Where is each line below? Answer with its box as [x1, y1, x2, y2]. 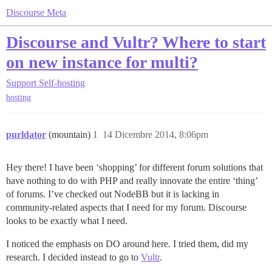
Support [6, 78, 36, 88]
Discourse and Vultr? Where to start [6, 33, 266, 52]
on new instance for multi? [6, 53, 198, 72]
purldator [6, 129, 46, 140]
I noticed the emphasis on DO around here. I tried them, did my [6, 239, 248, 250]
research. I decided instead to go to [6, 252, 141, 263]
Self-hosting [39, 78, 85, 88]
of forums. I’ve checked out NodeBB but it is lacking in [6, 189, 219, 200]
